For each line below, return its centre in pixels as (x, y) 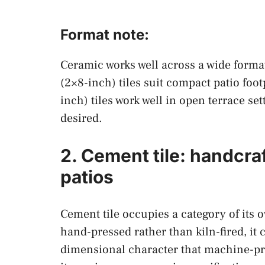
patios (87, 177)
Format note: (106, 34)
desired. (81, 118)
